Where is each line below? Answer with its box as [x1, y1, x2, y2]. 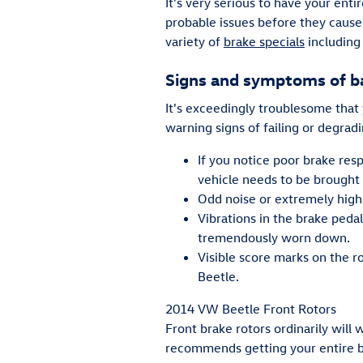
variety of [165, 33, 224, 49]
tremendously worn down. [198, 228, 350, 246]
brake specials [224, 33, 305, 49]
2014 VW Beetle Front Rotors [165, 300, 336, 317]
